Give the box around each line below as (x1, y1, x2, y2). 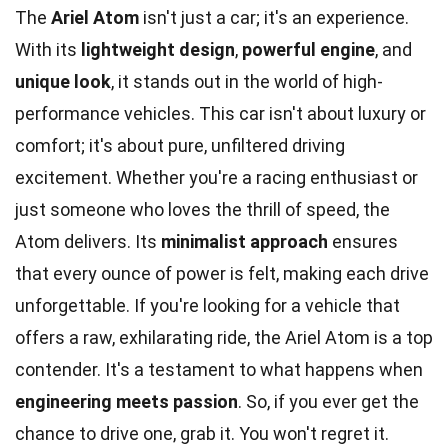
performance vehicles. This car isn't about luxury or (15, 102, 426, 124)
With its (15, 38, 81, 60)
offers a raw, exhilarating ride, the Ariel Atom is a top (15, 326, 433, 348)
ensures (328, 230, 398, 252)
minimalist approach (161, 230, 328, 252)
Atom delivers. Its (15, 230, 161, 252)
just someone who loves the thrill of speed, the (15, 198, 390, 220)
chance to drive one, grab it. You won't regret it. (15, 422, 389, 444)
